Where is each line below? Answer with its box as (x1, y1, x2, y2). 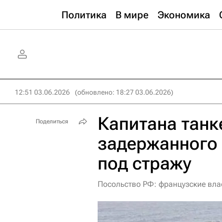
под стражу (98, 153, 191, 174)
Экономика (158, 9, 210, 21)
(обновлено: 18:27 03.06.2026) (75, 88, 173, 96)
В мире (115, 9, 149, 21)
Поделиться (36, 118, 68, 125)
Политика (61, 9, 107, 21)
